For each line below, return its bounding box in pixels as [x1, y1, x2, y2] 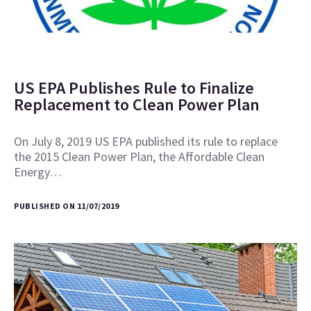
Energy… [14, 164, 62, 180]
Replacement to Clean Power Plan [14, 94, 260, 116]
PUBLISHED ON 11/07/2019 [14, 201, 119, 212]
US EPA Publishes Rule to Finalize [14, 77, 254, 99]
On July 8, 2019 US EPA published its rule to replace [14, 133, 278, 150]
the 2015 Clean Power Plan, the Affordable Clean [14, 149, 264, 165]
